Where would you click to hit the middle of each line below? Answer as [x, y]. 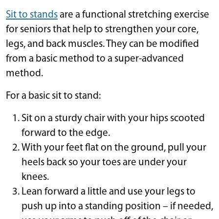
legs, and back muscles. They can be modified [102, 44]
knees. [35, 177]
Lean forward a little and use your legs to [109, 192]
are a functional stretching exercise [133, 15]
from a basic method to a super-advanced [95, 59]
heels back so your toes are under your [104, 162]
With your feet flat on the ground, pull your [114, 148]
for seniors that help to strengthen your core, [102, 29]
